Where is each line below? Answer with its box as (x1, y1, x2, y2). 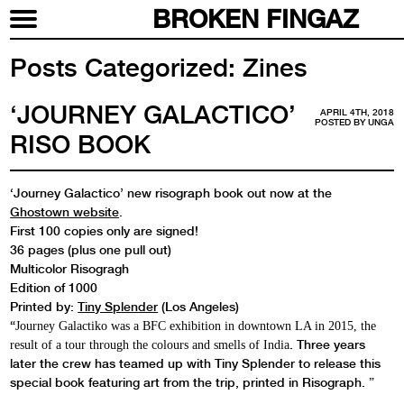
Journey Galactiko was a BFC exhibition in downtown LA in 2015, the (15, 318, 377, 333)
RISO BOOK (10, 128, 151, 160)
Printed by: (10, 298, 78, 314)
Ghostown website (10, 204, 120, 219)
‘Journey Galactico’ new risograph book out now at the (10, 185, 333, 200)
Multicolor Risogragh (10, 261, 130, 276)
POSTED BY (314, 117, 368, 128)
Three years (297, 336, 366, 352)
